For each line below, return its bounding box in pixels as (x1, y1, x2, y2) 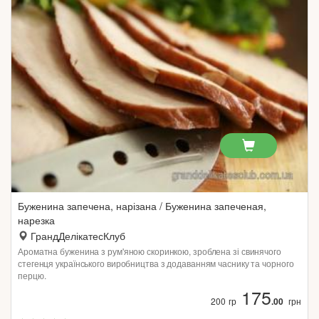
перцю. (18, 269, 46, 281)
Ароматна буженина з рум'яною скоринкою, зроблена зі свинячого (18, 245, 281, 257)
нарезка (18, 213, 55, 227)
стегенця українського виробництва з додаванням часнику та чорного (18, 257, 294, 269)
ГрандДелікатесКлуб (31, 229, 125, 243)
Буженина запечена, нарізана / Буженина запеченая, (18, 199, 266, 213)
